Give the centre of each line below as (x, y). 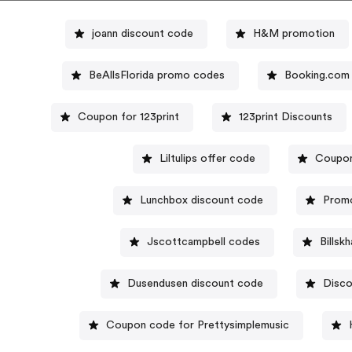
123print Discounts (286, 117)
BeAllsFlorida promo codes (157, 75)
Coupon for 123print (129, 117)
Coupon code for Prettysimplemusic (198, 325)
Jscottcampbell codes (203, 242)
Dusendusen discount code (196, 283)
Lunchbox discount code (201, 200)
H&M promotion (293, 33)
